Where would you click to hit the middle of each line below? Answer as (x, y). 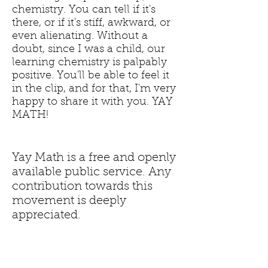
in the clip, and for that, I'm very (94, 89)
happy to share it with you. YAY (92, 102)
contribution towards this (82, 187)
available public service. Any (92, 172)
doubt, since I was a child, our (89, 50)
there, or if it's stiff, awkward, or (91, 23)
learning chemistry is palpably (89, 63)
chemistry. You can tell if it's (84, 10)
